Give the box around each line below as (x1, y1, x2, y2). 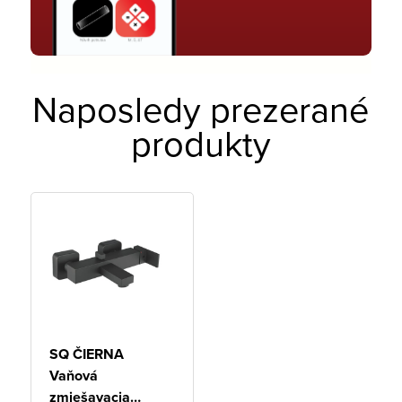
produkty (130, 117, 271, 168)
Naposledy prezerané (32, 83, 370, 134)
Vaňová (48, 364, 98, 386)
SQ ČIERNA (48, 343, 124, 364)
